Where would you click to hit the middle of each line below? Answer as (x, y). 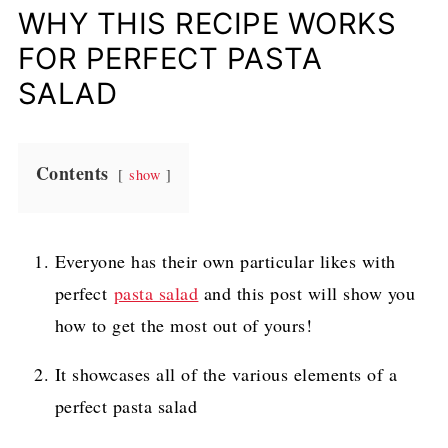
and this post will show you (307, 293)
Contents (72, 173)
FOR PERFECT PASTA (170, 58)
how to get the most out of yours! (183, 325)
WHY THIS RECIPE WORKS (207, 23)
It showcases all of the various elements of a (226, 374)
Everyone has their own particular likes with (225, 261)
